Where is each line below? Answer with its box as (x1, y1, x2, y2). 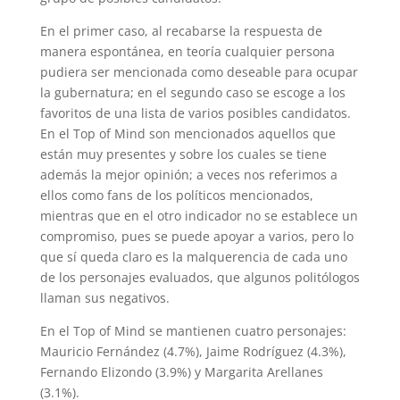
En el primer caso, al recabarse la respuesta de (39, 22, 322, 39)
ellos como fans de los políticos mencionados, (39, 187, 313, 204)
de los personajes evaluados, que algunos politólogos (39, 269, 360, 286)
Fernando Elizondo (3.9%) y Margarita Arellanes (39, 363, 323, 380)
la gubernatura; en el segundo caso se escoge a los (39, 84, 346, 101)
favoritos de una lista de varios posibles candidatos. (39, 104, 351, 121)
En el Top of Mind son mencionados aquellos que (39, 125, 336, 142)
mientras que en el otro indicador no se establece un (39, 207, 358, 224)
